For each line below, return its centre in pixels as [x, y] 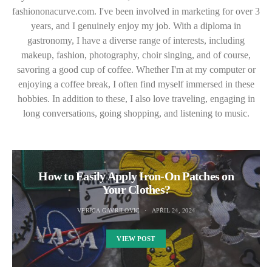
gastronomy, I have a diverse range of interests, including [136, 41]
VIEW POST [136, 239]
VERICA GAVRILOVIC [109, 211]
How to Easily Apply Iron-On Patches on [136, 176]
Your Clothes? [136, 190]
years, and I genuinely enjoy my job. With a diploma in [136, 26]
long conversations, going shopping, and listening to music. [136, 114]
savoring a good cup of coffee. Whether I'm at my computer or [136, 70]
